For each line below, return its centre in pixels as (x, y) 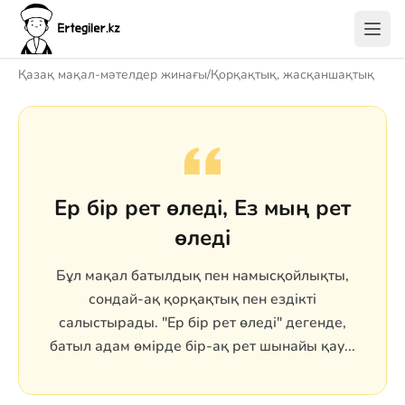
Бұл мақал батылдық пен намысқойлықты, (202, 276)
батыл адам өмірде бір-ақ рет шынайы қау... (202, 346)
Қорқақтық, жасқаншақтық (292, 75)
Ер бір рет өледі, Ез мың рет (202, 208)
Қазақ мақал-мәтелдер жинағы (113, 75)
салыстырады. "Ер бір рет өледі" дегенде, (202, 323)
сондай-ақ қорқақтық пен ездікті (202, 299)
